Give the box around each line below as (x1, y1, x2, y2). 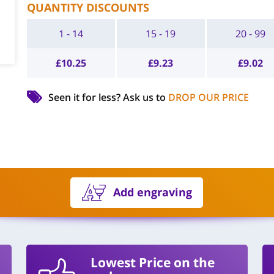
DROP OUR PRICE (168, 91, 249, 104)
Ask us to (122, 91, 168, 104)
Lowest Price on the (90, 253, 215, 271)
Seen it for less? (48, 91, 123, 104)
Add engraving (113, 184, 193, 199)
